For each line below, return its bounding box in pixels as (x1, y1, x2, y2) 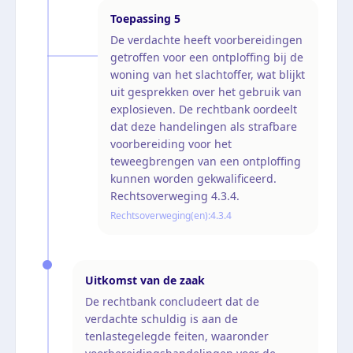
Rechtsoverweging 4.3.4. (110, 188, 240, 203)
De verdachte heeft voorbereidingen (110, 32, 303, 47)
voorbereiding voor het (110, 136, 232, 151)
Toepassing (110, 10, 171, 26)
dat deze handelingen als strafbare (110, 118, 297, 134)
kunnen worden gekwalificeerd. (110, 170, 277, 186)
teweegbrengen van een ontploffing (110, 153, 301, 169)
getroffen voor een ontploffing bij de (110, 49, 303, 65)
